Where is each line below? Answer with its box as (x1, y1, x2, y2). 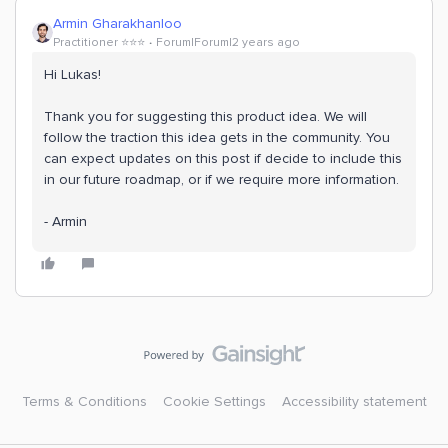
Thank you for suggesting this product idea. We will (44, 108, 367, 126)
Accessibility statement (281, 393, 427, 411)
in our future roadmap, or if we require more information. (44, 171, 399, 189)
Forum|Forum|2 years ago (156, 35, 300, 51)
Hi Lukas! (44, 66, 101, 84)
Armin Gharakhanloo (53, 15, 182, 33)
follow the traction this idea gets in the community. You (44, 129, 390, 147)
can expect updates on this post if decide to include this (44, 150, 402, 168)
